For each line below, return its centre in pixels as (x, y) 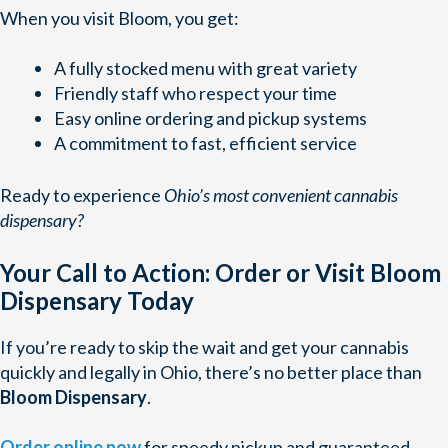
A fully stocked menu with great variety (205, 68)
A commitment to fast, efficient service (205, 143)
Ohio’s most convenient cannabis (281, 195)
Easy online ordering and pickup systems (210, 118)
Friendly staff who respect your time (195, 93)
